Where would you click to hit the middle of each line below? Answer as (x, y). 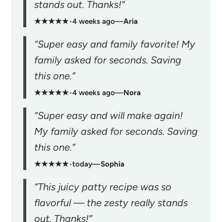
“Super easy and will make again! (109, 115)
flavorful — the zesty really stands (111, 202)
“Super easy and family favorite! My (115, 44)
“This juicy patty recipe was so (103, 187)
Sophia (112, 164)
